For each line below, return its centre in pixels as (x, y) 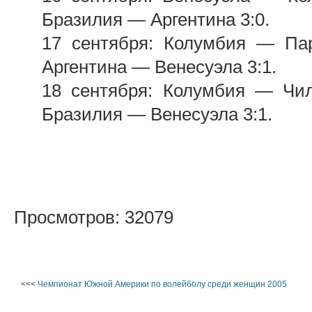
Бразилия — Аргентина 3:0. (156, 19)
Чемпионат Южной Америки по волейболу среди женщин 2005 (162, 284)
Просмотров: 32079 (94, 217)
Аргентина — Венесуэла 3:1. (159, 67)
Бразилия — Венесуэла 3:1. (157, 114)
